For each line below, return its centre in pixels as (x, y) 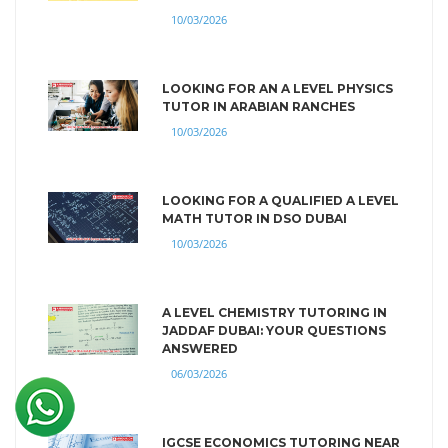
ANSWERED (200, 348)
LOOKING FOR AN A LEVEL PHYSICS (277, 88)
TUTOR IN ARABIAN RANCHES (258, 106)
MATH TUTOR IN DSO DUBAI (254, 218)
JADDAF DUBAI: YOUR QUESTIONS (274, 330)
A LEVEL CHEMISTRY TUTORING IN (274, 312)
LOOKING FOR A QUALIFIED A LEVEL (280, 200)
